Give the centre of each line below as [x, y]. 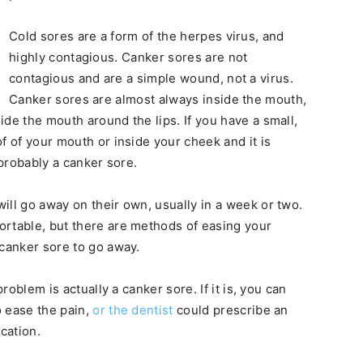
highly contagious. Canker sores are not [128, 57]
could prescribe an [231, 310]
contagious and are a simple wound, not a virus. [152, 78]
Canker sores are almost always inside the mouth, [158, 99]
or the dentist [133, 310]
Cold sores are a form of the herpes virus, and [147, 36]
